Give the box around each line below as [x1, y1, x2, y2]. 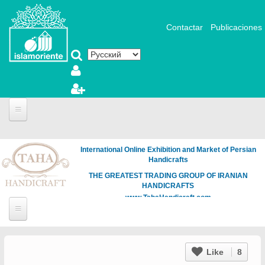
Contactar [166, 22, 203, 32]
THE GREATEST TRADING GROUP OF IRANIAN [88, 172, 248, 180]
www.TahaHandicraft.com [125, 193, 211, 202]
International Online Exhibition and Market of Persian [80, 146, 256, 154]
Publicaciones [211, 22, 262, 32]
